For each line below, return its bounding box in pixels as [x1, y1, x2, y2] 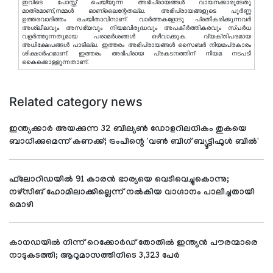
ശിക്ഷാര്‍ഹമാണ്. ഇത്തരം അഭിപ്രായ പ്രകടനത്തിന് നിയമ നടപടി [22, 50, 251, 57]
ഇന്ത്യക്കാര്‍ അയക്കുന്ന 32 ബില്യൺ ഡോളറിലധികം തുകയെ [9, 125, 247, 135]
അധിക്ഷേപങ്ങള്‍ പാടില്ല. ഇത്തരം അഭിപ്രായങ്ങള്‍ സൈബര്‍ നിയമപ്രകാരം [22, 41, 251, 48]
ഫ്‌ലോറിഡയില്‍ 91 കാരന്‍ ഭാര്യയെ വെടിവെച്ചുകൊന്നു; [9, 175, 229, 185]
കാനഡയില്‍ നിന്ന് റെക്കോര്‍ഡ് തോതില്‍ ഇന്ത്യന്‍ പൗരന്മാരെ [9, 239, 258, 249]
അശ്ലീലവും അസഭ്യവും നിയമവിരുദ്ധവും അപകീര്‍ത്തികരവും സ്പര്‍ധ [22, 24, 251, 31]
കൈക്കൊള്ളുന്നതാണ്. [22, 58, 89, 65]
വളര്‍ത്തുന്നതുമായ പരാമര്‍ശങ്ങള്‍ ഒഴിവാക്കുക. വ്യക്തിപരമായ [22, 33, 251, 40]
